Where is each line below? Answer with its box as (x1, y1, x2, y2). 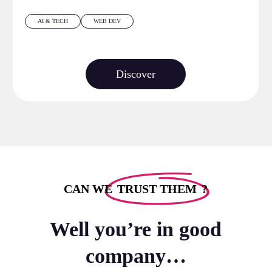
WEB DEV (93, 17, 121, 24)
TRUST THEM (117, 182, 197, 195)
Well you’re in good (50, 217, 222, 240)
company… (85, 244, 186, 267)
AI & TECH (38, 17, 69, 24)
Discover (116, 67, 156, 80)
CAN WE (64, 182, 116, 195)
